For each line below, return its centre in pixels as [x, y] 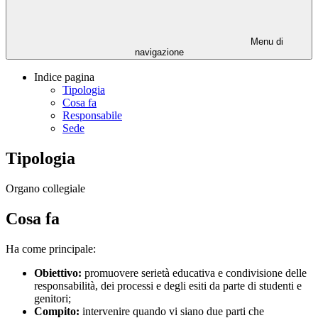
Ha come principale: [51, 248]
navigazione [159, 53]
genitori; [53, 298]
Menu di [265, 42]
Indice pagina [64, 77]
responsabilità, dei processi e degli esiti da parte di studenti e [168, 285]
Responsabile [92, 116]
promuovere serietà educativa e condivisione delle [196, 273]
